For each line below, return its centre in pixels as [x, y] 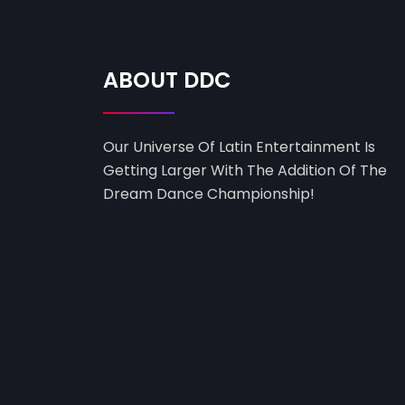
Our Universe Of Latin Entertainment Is [239, 147]
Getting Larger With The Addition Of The [245, 171]
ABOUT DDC [167, 80]
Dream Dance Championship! [209, 194]
